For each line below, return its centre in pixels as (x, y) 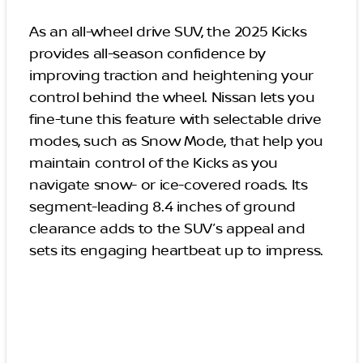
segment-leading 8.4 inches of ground (163, 207)
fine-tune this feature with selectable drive (175, 120)
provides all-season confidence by (148, 54)
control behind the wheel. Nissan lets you (172, 98)
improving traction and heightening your (171, 76)
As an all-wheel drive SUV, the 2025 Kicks (168, 32)
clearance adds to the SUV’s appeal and (167, 229)
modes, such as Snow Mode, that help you (176, 141)
